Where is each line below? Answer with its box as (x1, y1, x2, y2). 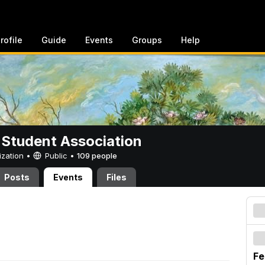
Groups (132, 35, 162, 45)
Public (43, 151, 70, 160)
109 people (77, 151, 117, 160)
